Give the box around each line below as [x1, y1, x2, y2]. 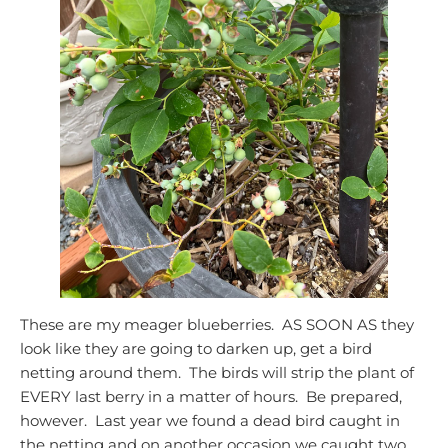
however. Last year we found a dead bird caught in [20, 411, 400, 431]
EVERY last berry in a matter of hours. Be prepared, [20, 387, 402, 407]
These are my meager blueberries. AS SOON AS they [20, 315, 414, 335]
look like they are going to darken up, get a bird [20, 339, 372, 359]
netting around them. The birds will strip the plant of [20, 363, 414, 383]
